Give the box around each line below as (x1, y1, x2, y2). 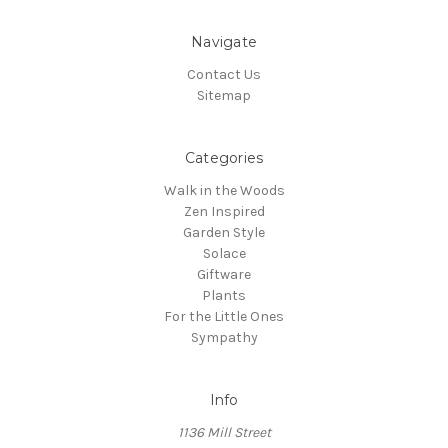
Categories (184, 148, 264, 167)
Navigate (191, 32, 257, 51)
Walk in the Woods (163, 181, 285, 199)
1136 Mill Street (177, 423, 271, 441)
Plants (202, 286, 246, 304)
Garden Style (183, 223, 265, 241)
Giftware (197, 265, 251, 283)
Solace (202, 244, 246, 262)
